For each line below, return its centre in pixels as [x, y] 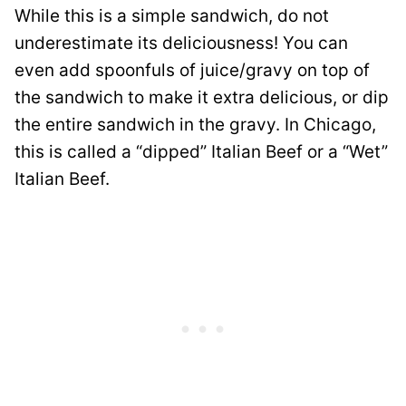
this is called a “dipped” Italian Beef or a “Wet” [201, 151]
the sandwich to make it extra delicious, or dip [202, 97]
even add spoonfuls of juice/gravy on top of [192, 70]
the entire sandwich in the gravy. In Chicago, [195, 124]
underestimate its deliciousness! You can [181, 43]
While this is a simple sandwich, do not [172, 15]
